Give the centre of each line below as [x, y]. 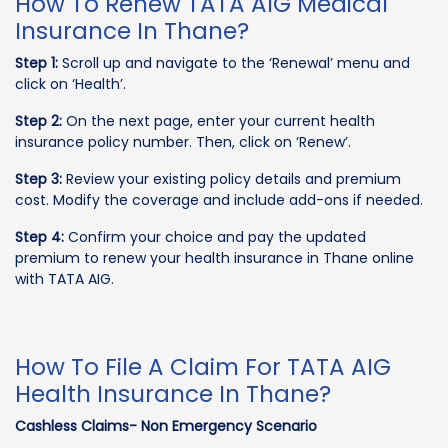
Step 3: [38, 178]
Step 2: [38, 120]
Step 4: [39, 236]
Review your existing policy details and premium [231, 178]
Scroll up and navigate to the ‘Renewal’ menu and [234, 62]
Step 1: [36, 62]
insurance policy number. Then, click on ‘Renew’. [183, 141]
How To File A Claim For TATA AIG [203, 366]
